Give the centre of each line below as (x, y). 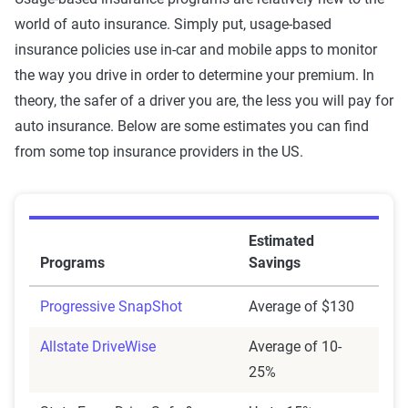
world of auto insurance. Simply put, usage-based (173, 24)
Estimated (281, 240)
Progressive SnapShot (111, 306)
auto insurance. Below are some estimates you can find (192, 126)
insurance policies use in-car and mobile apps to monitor (196, 49)
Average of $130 (301, 306)
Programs (72, 262)
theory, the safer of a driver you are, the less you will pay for (204, 100)
